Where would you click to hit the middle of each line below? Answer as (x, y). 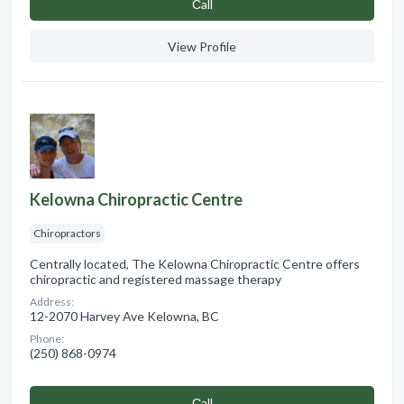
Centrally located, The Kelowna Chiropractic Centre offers (195, 264)
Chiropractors (67, 234)
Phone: (47, 339)
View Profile (202, 47)
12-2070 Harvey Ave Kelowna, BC (124, 317)
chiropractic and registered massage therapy (156, 280)
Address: (52, 302)
